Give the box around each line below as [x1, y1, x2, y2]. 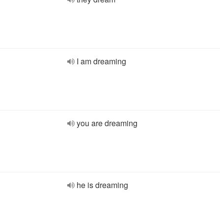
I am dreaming [77, 55, 126, 67]
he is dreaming [77, 179, 128, 191]
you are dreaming [77, 117, 137, 129]
